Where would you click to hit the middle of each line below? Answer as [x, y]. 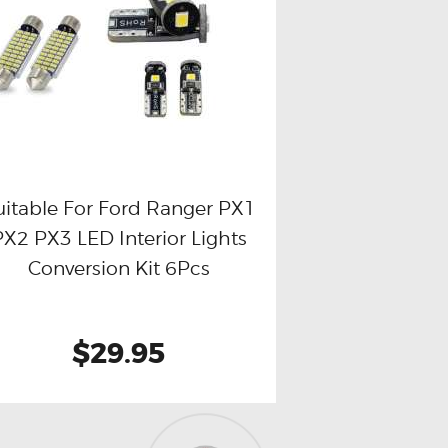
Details [205, 236]
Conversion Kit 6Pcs [118, 267]
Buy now [49, 236]
